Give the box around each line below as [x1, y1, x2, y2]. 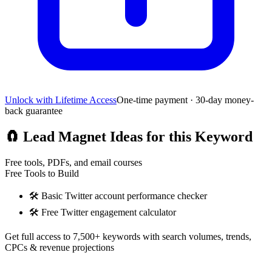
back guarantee [5, 106, 63, 117]
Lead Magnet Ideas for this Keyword [19, 129, 253, 145]
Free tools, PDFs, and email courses [5, 157, 142, 168]
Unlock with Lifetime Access [5, 95, 117, 106]
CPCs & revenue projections [5, 242, 114, 253]
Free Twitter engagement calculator [41, 207, 176, 218]
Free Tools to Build [5, 168, 79, 179]
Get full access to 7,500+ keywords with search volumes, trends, [5, 231, 251, 242]
